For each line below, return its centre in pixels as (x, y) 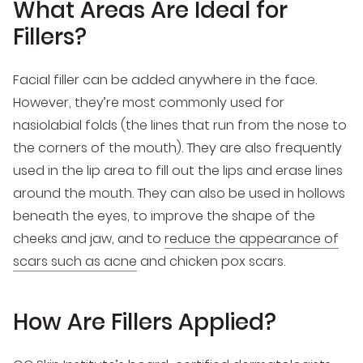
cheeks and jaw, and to (89, 238)
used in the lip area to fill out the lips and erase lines (178, 170)
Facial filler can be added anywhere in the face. (165, 79)
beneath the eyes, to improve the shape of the (164, 216)
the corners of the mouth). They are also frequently (177, 147)
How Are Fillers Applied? (145, 322)
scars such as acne (75, 261)
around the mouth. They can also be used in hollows (179, 193)
